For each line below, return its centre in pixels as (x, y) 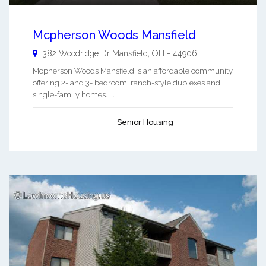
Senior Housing (145, 122)
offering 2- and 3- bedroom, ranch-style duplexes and (126, 83)
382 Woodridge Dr (76, 54)
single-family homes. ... (74, 95)
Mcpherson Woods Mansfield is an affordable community (133, 71)
